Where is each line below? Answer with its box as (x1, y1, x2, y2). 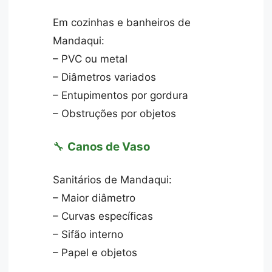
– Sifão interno (53, 228, 124, 241)
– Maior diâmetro (53, 192, 136, 205)
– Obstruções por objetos (53, 107, 177, 120)
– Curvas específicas (53, 210, 154, 223)
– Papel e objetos (53, 246, 138, 259)
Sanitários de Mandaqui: (53, 174, 172, 186)
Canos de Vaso (67, 139, 151, 154)
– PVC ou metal (53, 53, 128, 66)
